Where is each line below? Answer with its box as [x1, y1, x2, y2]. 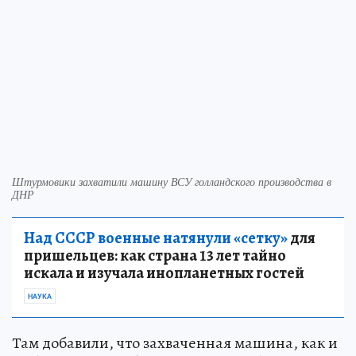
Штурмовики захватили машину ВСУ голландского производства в [12, 173, 331, 189]
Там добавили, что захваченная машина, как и [12, 331, 338, 354]
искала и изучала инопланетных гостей [24, 261, 304, 284]
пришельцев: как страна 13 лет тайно [24, 244, 286, 266]
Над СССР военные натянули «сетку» [24, 226, 288, 249]
